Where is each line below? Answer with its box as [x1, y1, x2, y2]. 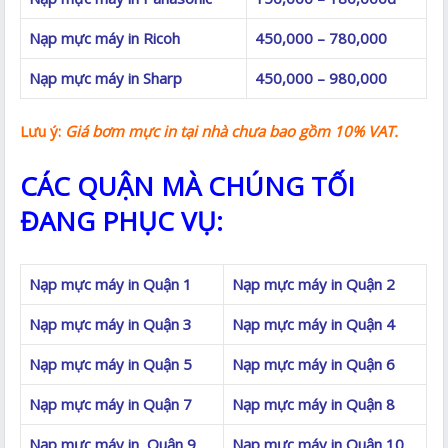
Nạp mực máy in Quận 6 [232, 353, 396, 374]
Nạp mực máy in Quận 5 [29, 353, 193, 374]
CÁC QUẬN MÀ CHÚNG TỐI [20, 167, 356, 204]
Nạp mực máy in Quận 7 [29, 393, 193, 414]
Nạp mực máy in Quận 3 [29, 313, 193, 334]
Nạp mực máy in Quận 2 [232, 273, 396, 294]
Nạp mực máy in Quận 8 [232, 393, 396, 414]
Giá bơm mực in [65, 120, 177, 141]
